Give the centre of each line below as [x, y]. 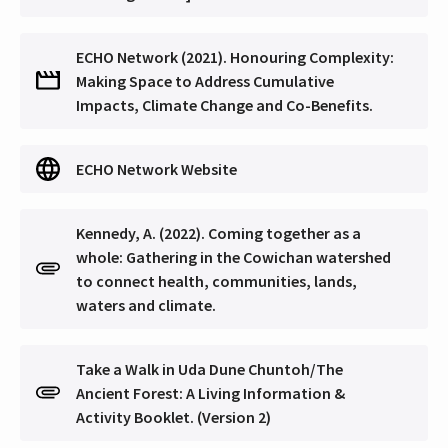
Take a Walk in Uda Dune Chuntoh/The [209, 369]
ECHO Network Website [156, 169]
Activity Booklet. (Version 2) [173, 417]
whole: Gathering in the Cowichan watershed [233, 257]
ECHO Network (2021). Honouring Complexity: [235, 57]
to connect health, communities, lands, [216, 281]
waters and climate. [146, 305]
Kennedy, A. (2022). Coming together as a [218, 233]
